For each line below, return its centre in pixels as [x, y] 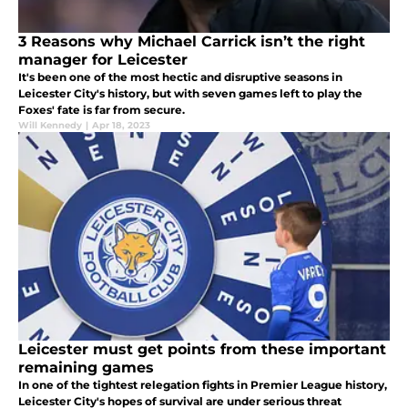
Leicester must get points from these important [202, 350]
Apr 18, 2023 [121, 126]
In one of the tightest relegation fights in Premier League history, [203, 385]
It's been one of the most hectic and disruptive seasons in [180, 77]
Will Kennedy [50, 126]
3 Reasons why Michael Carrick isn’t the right [192, 42]
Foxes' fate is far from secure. [102, 110]
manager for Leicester [103, 60]
